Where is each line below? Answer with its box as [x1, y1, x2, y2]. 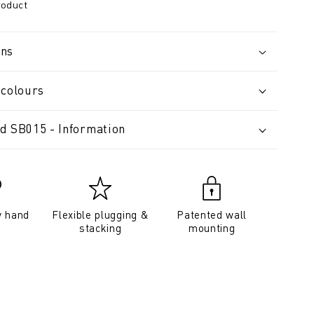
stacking [78, 221, 122, 235]
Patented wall [177, 207, 247, 222]
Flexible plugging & [52, 207, 149, 222]
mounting [188, 221, 235, 235]
